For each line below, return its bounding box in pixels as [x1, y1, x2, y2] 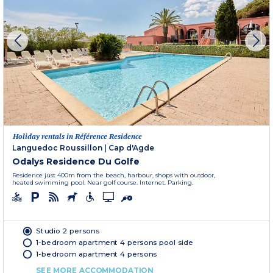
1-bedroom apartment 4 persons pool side [36, 238, 193, 247]
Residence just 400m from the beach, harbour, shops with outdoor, [12, 171, 215, 179]
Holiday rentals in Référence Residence [13, 131, 142, 141]
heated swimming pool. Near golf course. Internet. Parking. [12, 178, 193, 186]
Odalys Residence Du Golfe [12, 155, 140, 167]
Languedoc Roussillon [12, 143, 102, 152]
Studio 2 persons [36, 226, 99, 235]
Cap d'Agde [108, 143, 154, 152]
